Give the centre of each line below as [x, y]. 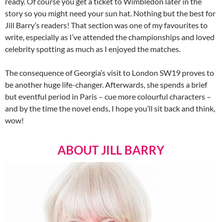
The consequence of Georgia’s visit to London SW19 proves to [110, 73]
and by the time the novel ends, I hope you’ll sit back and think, [110, 109]
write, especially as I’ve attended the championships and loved [110, 37]
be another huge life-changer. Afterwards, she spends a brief [106, 85]
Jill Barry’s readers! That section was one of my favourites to [106, 25]
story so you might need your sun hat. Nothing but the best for [110, 13]
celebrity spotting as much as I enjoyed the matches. [93, 49]
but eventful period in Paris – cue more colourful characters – [108, 97]
